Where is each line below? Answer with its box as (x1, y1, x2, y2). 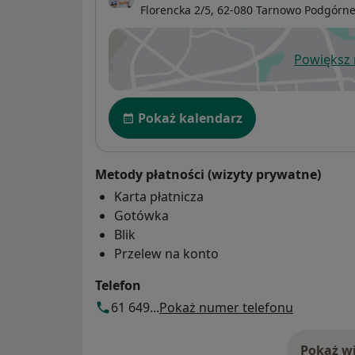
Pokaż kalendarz (138, 109, 242, 128)
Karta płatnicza (114, 188, 204, 206)
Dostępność (108, 96, 190, 116)
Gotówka (114, 207, 169, 225)
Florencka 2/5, (140, 2, 214, 18)
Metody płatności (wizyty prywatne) (95, 166, 321, 184)
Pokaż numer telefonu (159, 299, 293, 317)
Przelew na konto (114, 245, 219, 263)
